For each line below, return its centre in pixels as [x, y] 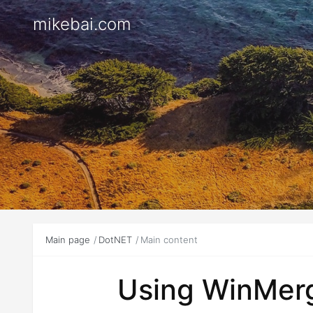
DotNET [115, 240]
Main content [169, 240]
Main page [68, 240]
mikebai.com [82, 24]
